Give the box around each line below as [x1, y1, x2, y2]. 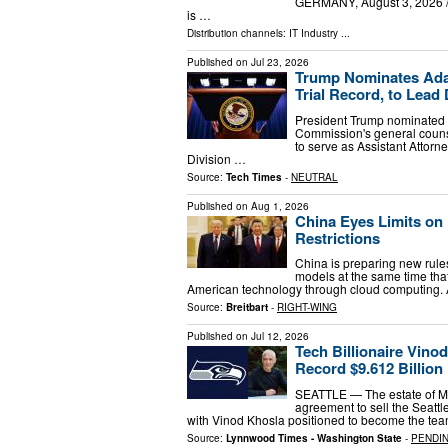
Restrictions [295, 226, 380, 249]
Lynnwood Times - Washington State [226, 430, 402, 445]
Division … [187, 149, 246, 167]
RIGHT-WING [277, 300, 337, 315]
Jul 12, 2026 [251, 329, 309, 344]
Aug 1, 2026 [251, 198, 309, 213]
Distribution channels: [187, 25, 289, 40]
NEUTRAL [291, 169, 338, 184]
